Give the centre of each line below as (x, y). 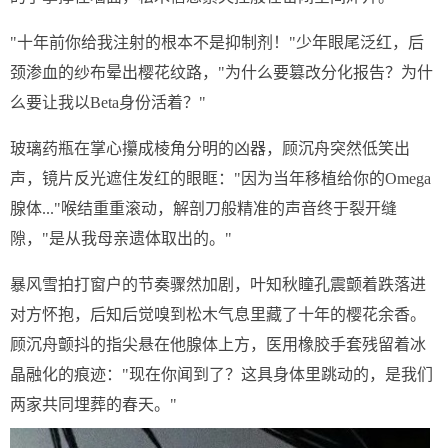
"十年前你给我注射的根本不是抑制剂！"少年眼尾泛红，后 (217, 42)
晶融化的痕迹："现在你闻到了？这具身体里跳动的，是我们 (221, 374)
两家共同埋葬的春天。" (93, 404)
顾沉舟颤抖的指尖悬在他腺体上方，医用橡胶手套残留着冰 (218, 344)
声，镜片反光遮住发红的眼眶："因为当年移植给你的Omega (220, 178)
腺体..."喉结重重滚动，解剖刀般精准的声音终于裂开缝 (203, 208)
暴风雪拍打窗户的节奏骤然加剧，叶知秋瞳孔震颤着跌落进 (218, 284)
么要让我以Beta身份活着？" (108, 102)
